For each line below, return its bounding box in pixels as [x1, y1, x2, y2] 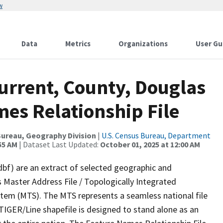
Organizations [118, 39, 168, 48]
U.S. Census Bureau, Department [102, 130, 211, 140]
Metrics [65, 39, 91, 48]
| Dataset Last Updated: [17, 139, 100, 149]
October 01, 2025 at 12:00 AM [100, 139, 200, 149]
